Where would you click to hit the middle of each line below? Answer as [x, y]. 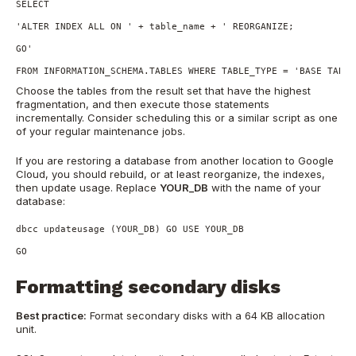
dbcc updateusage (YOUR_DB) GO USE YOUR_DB [130, 229]
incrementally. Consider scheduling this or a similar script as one [177, 118]
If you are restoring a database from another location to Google [175, 160]
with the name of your [265, 187]
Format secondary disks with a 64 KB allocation [206, 316]
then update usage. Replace [88, 187]
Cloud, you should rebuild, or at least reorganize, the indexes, [170, 174]
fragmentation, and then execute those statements [143, 104]
